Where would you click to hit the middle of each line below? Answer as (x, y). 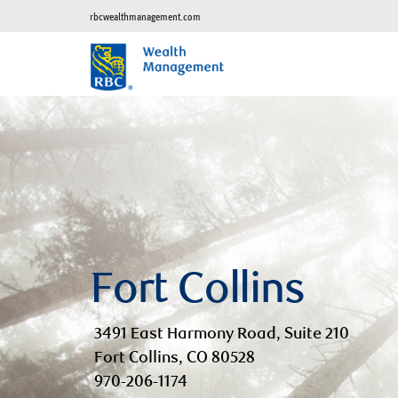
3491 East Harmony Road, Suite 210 (222, 335)
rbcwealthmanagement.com (145, 16)
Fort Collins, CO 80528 (175, 359)
